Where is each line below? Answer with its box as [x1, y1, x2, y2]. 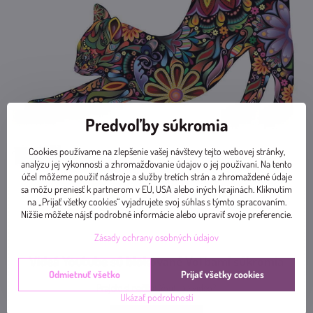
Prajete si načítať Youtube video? [96, 282, 217, 293]
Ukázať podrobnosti [119, 291, 194, 303]
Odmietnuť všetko [48, 268, 120, 280]
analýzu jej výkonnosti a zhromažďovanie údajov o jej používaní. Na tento [21, 157, 292, 170]
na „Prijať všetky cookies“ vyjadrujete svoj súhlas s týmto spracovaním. [27, 195, 286, 208]
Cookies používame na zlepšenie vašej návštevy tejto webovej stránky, [28, 145, 285, 157]
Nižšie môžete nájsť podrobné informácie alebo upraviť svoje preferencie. [21, 208, 292, 220]
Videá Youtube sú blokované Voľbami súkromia [29, 252, 284, 270]
